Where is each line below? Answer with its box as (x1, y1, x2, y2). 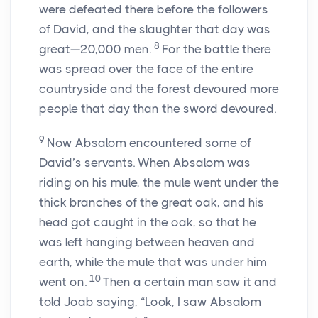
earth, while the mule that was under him (39, 255, 267, 270)
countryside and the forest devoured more (39, 82, 279, 97)
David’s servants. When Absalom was (39, 155, 251, 170)
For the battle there (162, 42, 271, 57)
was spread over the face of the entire (39, 62, 253, 77)
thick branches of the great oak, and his (39, 195, 264, 210)
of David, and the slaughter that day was (39, 22, 270, 37)
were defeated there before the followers (39, 2, 268, 17)
